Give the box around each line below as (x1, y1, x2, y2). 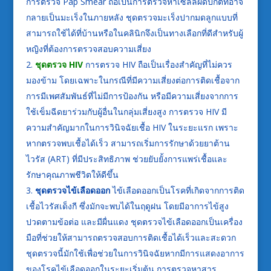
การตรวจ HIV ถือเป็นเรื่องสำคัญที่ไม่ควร (82, 58, 232, 70)
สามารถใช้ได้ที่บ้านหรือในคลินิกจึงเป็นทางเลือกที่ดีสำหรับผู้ (25, 27, 243, 39)
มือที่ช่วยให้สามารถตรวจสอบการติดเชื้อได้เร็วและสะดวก (25, 231, 236, 243)
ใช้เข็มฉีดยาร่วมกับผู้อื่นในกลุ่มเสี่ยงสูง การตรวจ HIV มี (25, 105, 227, 117)
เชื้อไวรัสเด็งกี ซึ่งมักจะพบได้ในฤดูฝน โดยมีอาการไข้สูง (25, 200, 229, 212)
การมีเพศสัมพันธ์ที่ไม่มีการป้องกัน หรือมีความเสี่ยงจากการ (25, 90, 238, 102)
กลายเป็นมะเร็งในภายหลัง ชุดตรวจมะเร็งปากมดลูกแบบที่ (25, 11, 238, 23)
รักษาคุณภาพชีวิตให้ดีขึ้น (25, 168, 119, 180)
